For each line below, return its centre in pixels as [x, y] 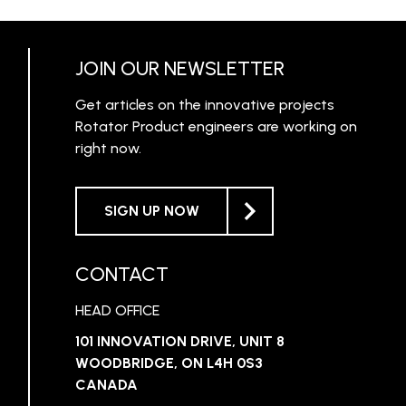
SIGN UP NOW [151, 211]
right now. [108, 149]
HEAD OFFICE [117, 311]
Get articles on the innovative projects [204, 105]
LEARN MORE [329, 57]
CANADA [106, 385]
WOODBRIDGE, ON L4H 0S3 [169, 363]
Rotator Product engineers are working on [216, 127]
